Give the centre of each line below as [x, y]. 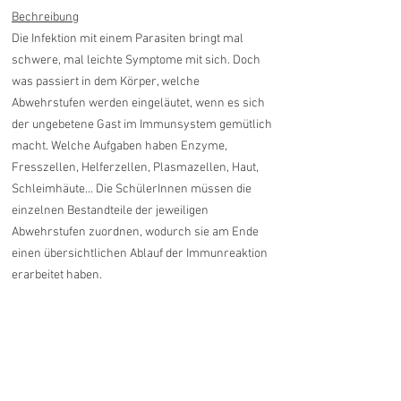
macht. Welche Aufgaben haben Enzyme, [119, 146]
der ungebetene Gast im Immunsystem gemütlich [142, 125]
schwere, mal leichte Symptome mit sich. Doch [136, 60]
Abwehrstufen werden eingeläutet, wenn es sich [138, 103]
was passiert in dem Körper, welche [106, 82]
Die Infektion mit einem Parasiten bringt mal [128, 39]
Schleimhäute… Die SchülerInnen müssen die [132, 189]
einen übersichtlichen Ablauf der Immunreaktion [140, 254]
